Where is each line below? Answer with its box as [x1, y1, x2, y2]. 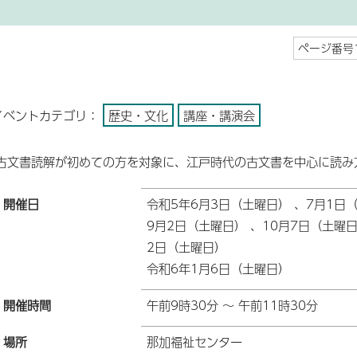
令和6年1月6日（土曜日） [147, 258, 290, 277]
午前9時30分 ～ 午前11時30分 [147, 295, 318, 314]
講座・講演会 [183, 105, 255, 124]
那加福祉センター [147, 331, 242, 351]
